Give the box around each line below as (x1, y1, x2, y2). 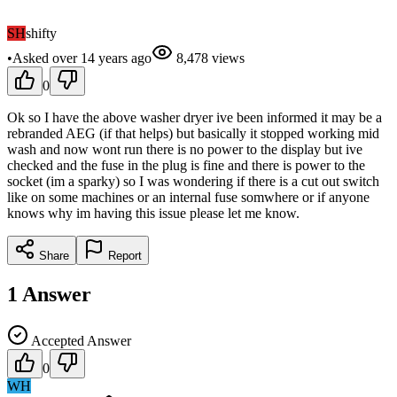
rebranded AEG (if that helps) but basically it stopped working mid (7, 125, 379, 141)
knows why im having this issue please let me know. (7, 205, 300, 221)
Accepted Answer (28, 332, 131, 348)
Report (105, 248, 142, 262)
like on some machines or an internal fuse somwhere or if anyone (7, 189, 370, 205)
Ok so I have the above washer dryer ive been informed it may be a (7, 109, 382, 125)
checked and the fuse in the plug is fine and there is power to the (7, 157, 365, 173)
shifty (26, 25, 57, 41)
